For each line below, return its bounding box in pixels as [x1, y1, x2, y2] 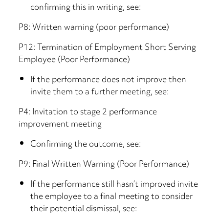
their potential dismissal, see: [30, 201, 137, 218]
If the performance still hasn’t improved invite [30, 176, 198, 194]
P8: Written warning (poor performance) [19, 20, 170, 37]
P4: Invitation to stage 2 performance [19, 104, 157, 121]
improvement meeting [19, 116, 102, 133]
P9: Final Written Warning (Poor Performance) [19, 156, 190, 174]
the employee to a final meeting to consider [30, 189, 193, 206]
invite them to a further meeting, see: [30, 84, 169, 101]
